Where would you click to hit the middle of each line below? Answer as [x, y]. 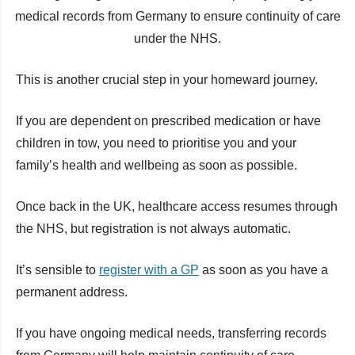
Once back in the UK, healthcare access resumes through [177, 206]
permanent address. [72, 292]
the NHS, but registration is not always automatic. [153, 228]
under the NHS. [177, 38]
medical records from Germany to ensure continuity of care [177, 16]
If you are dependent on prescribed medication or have [168, 120]
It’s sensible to [57, 269]
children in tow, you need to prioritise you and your [156, 143]
